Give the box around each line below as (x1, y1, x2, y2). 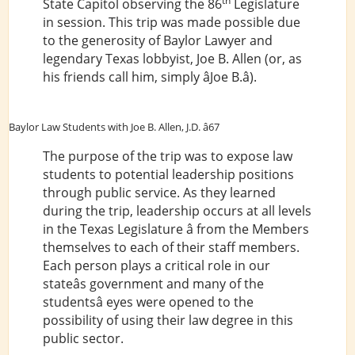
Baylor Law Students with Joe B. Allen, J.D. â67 (9, 120, 219, 135)
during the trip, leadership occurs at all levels (42, 201, 311, 219)
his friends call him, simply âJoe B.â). (42, 67, 257, 86)
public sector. (42, 329, 124, 347)
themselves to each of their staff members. (42, 238, 300, 256)
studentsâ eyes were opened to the (42, 292, 254, 311)
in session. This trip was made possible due (42, 13, 300, 31)
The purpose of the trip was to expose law (42, 147, 292, 165)
